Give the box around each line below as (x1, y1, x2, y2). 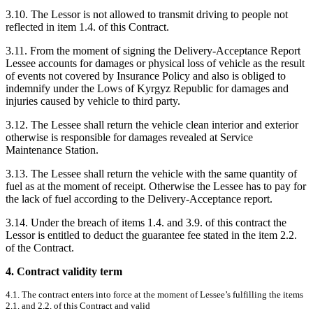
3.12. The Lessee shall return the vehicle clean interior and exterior (6, 118, 298, 131)
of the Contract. (6, 241, 77, 254)
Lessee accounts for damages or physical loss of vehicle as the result (6, 57, 305, 69)
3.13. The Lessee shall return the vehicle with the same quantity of (6, 167, 297, 180)
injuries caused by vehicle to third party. (6, 94, 180, 107)
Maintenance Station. (6, 143, 104, 156)
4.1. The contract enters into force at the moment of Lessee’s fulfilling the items (6, 289, 303, 300)
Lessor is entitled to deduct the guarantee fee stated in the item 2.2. (6, 228, 297, 241)
